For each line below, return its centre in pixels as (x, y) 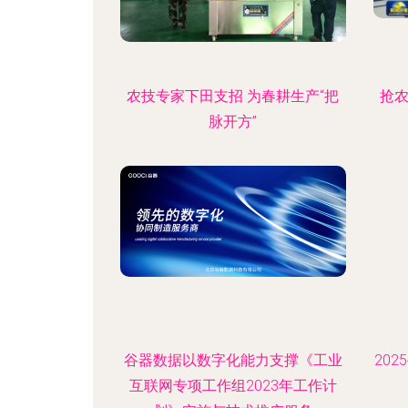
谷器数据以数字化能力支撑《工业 (233, 360)
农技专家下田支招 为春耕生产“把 (233, 96)
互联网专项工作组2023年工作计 (233, 386)
